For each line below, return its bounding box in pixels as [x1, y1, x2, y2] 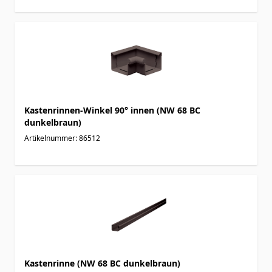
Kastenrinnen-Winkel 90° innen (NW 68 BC [24, 104, 200, 116]
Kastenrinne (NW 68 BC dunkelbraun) [24, 257, 180, 269]
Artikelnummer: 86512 [24, 132, 100, 143]
